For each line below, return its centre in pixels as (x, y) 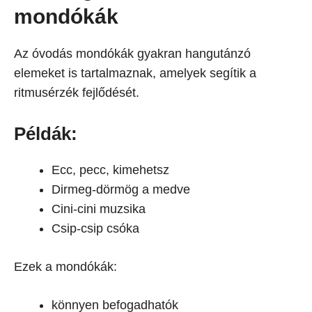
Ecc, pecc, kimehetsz (110, 170)
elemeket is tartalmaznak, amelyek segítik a (135, 73)
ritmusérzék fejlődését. (77, 93)
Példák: (46, 134)
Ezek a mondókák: (65, 267)
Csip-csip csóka (95, 228)
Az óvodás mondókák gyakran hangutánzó (132, 54)
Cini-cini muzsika (99, 209)
